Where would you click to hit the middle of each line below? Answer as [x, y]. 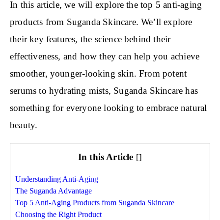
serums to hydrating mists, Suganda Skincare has [104, 90]
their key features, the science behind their [90, 39]
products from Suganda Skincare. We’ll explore [101, 22]
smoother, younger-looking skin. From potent [98, 73]
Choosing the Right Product [58, 215]
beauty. [24, 125]
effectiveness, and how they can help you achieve [105, 56]
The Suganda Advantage [54, 191]
